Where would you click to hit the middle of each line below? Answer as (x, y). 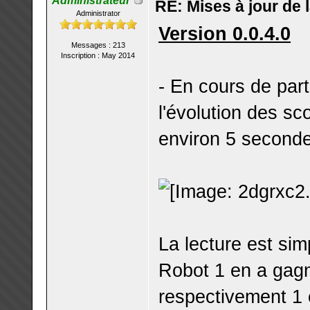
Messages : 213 (98, 45)
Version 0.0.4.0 (225, 34)
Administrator (98, 13)
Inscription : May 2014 (98, 55)
